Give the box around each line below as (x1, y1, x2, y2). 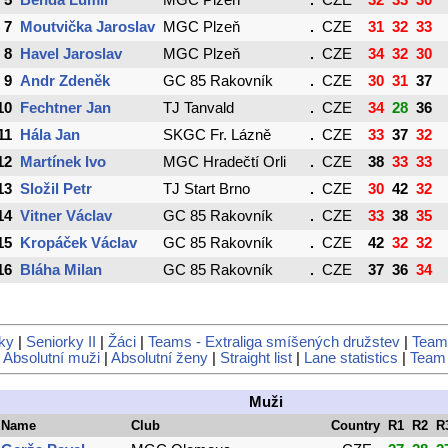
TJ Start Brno (163, 181, 250, 198)
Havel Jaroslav (20, 46, 122, 63)
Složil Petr (20, 181, 92, 198)
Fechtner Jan (20, 100, 111, 117)
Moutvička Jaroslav (20, 19, 155, 36)
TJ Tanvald (163, 100, 234, 117)
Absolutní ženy (110, 349, 208, 366)
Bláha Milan (20, 262, 102, 279)
